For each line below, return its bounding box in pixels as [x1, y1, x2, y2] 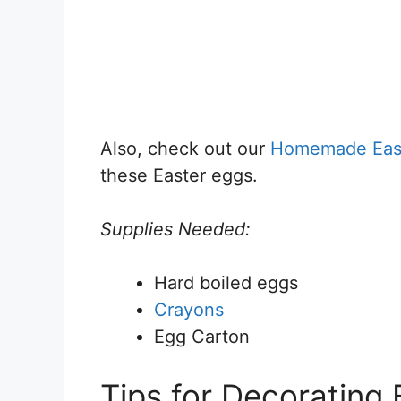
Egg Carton [154, 325, 250, 347]
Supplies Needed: [100, 218, 251, 240]
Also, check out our [100, 137, 270, 159]
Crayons [154, 298, 224, 320]
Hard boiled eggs [154, 271, 298, 294]
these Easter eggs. [100, 164, 258, 186]
